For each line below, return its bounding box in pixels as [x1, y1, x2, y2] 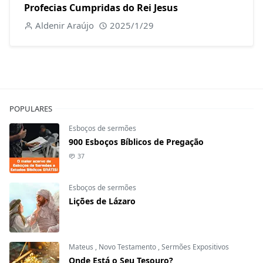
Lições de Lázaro [69, 195, 136, 207]
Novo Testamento [99, 242, 158, 252]
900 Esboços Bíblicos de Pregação [69, 136, 204, 148]
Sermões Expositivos [161, 242, 229, 252]
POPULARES [9, 103, 52, 114]
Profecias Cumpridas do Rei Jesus [24, 1, 178, 15]
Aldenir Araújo [35, 19, 94, 32]
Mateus [69, 242, 95, 252]
